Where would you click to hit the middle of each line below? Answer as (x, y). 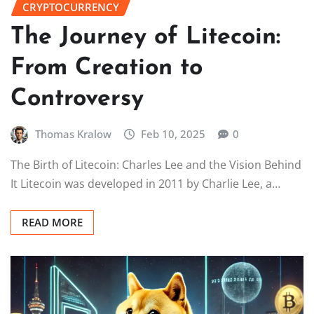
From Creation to (107, 69)
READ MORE (52, 222)
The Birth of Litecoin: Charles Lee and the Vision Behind (156, 164)
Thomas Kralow (73, 134)
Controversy (77, 100)
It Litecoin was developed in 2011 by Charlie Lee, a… (145, 183)
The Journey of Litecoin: (145, 38)
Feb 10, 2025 (173, 134)
